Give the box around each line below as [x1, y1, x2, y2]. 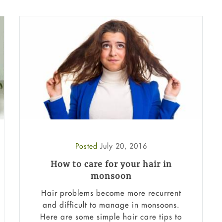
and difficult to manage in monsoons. [43, 199, 179, 210]
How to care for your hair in [50, 159, 172, 169]
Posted [75, 141, 100, 151]
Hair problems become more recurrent [41, 187, 181, 198]
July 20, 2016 [100, 141, 147, 151]
